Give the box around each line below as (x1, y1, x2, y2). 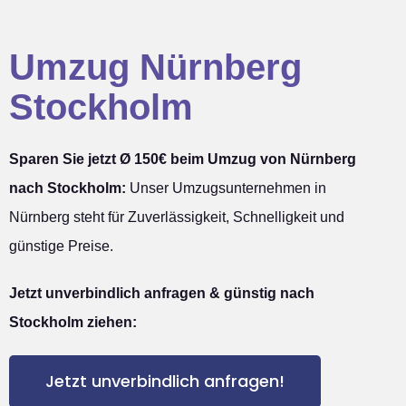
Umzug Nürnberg (9, 46, 302, 87)
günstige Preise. (9, 237, 113, 254)
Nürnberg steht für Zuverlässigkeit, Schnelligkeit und (9, 208, 344, 225)
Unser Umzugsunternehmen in (126, 179, 326, 196)
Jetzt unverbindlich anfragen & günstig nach (9, 285, 314, 301)
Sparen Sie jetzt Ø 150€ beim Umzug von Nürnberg (9, 150, 356, 167)
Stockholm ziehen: (9, 314, 137, 330)
